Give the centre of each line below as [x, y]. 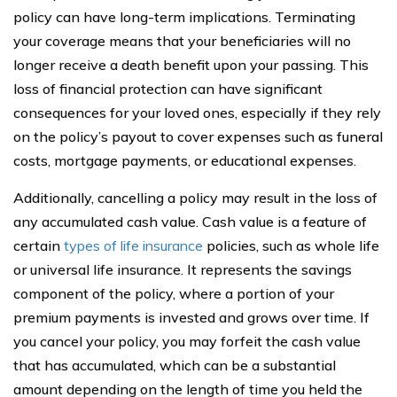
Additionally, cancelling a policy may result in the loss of [195, 197]
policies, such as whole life [291, 245]
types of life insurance [133, 245]
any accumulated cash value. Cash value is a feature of [190, 221]
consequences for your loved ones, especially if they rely [197, 112]
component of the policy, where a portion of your [174, 293]
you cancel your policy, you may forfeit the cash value [187, 341]
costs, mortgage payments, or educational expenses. [185, 160]
